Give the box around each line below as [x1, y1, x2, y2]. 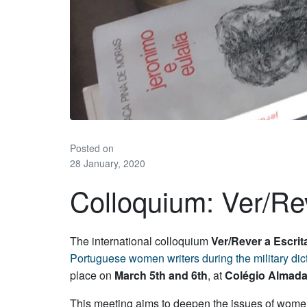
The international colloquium [70, 233, 211, 249]
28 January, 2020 [70, 156, 145, 170]
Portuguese [70, 250, 126, 267]
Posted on [70, 140, 114, 155]
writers [167, 250, 199, 267]
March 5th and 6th [114, 267, 208, 284]
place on [70, 267, 114, 284]
